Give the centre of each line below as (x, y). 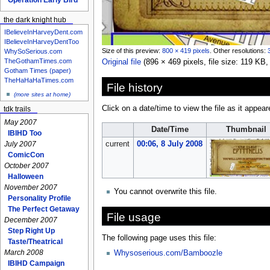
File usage (133, 217)
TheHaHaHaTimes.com (39, 80)
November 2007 (31, 188)
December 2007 (31, 220)
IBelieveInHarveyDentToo (41, 42)
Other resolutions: (240, 50)
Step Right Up (32, 231)
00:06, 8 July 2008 (169, 144)
